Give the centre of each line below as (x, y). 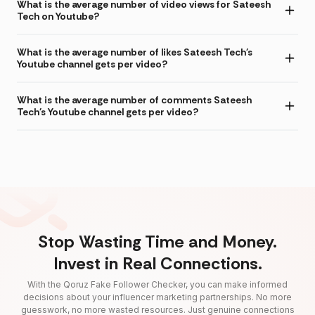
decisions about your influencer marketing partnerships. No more (157, 297)
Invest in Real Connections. (157, 264)
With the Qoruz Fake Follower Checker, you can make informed (157, 285)
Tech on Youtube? (58, 17)
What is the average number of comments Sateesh (134, 100)
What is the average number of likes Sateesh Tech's (135, 52)
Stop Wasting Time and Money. (157, 242)
